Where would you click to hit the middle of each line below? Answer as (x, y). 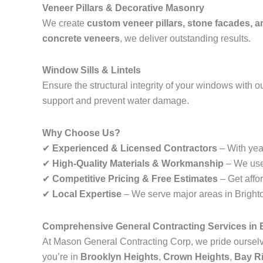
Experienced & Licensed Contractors (135, 148)
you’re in (61, 257)
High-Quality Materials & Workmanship (138, 163)
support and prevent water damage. (116, 101)
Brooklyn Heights (119, 257)
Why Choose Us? (81, 133)
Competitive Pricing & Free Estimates (135, 179)
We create (65, 23)
